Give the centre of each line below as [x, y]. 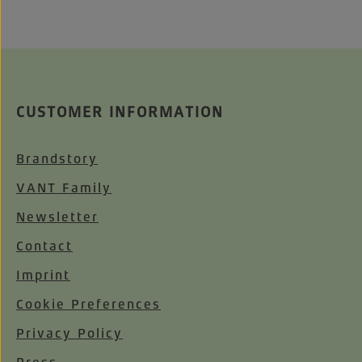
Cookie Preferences [88, 304]
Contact [44, 246]
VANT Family [64, 188]
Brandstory [57, 159]
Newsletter [57, 217]
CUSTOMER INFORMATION [120, 112]
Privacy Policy [69, 333]
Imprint [43, 275]
